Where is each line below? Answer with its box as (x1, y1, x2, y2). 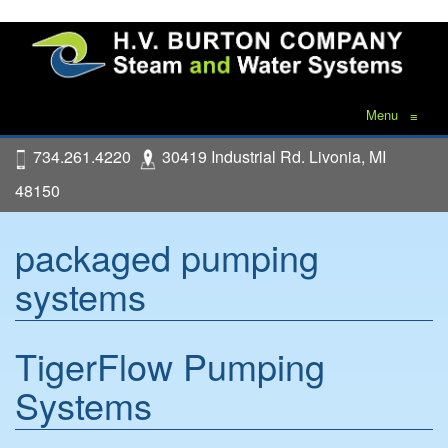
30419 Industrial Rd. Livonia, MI (162, 145, 386, 169)
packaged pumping (15, 230, 319, 282)
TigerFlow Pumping (15, 339, 325, 391)
